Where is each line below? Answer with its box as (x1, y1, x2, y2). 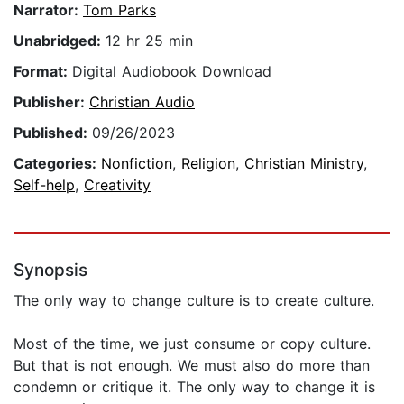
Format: (14, 62, 72, 81)
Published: (14, 124, 92, 142)
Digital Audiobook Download (72, 62, 271, 81)
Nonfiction (101, 154, 172, 173)
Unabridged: (14, 32, 106, 50)
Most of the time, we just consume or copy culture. (14, 335, 371, 353)
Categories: (14, 154, 101, 173)
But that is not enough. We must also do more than (14, 356, 370, 375)
